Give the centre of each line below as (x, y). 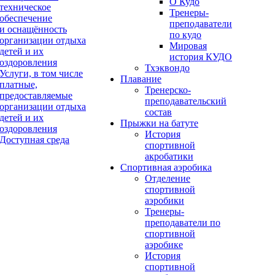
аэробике (164, 245)
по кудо (185, 35)
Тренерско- (168, 90)
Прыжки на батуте (159, 123)
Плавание (141, 79)
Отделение (168, 178)
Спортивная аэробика (166, 167)
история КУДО (201, 57)
